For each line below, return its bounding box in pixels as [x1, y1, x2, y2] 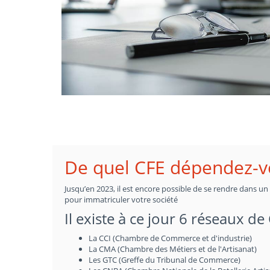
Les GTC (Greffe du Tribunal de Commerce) [89, 254, 240, 265]
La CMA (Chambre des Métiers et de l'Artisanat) [89, 243, 257, 254]
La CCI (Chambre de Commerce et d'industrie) [89, 233, 252, 243]
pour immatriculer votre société [64, 194, 178, 205]
